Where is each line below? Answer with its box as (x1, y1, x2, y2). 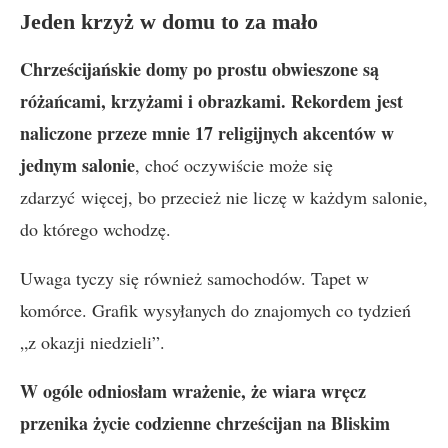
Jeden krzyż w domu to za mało (20, 9, 318, 34)
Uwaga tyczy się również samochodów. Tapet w (20, 266, 369, 290)
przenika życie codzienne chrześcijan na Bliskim (20, 410, 390, 436)
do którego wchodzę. (20, 217, 171, 241)
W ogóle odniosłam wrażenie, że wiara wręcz (20, 378, 366, 404)
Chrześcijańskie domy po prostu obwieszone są (20, 56, 379, 82)
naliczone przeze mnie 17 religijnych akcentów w (20, 120, 394, 146)
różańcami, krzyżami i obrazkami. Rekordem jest (20, 88, 403, 114)
